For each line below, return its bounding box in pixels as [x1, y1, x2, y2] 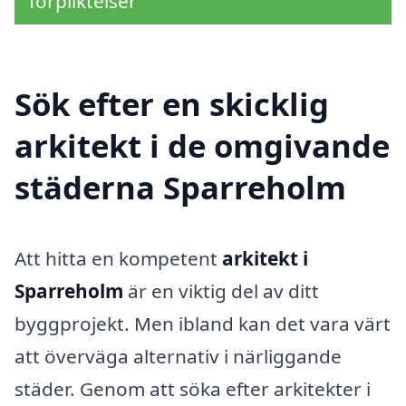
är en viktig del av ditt [123, 277, 319, 304]
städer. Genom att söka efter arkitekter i [14, 375, 371, 401]
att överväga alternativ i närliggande [14, 343, 342, 369]
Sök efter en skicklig [14, 82, 329, 125]
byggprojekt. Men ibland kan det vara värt [14, 310, 391, 336]
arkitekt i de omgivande [14, 123, 390, 167]
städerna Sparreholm [14, 165, 346, 208]
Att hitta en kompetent [14, 245, 222, 271]
